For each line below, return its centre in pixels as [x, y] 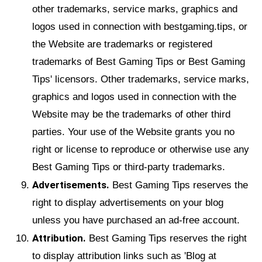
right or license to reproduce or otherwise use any [141, 149]
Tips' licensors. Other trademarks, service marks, [141, 79]
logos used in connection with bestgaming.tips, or [140, 26]
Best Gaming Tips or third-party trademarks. [129, 167]
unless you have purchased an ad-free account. [136, 220]
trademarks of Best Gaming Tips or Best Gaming [139, 61]
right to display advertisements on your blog [128, 202]
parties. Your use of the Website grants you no [133, 132]
